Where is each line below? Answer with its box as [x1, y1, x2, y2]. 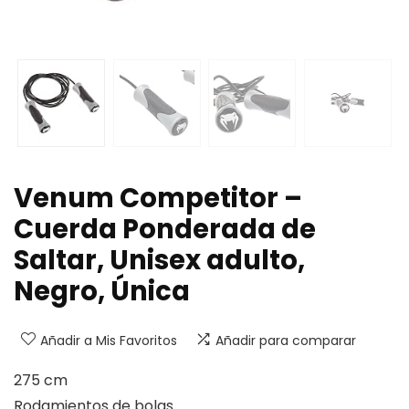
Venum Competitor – [14, 180, 302, 217]
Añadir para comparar [215, 331, 356, 351]
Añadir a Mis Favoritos [40, 331, 177, 351]
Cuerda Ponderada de [14, 211, 316, 248]
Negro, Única [14, 273, 190, 310]
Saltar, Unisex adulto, [14, 242, 305, 279]
